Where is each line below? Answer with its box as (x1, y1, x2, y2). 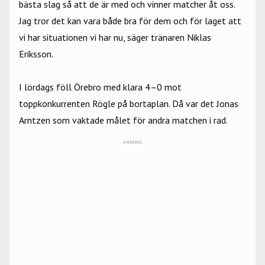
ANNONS (123, 139, 142, 146)
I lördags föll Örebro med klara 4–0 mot (19, 81, 182, 93)
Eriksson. (19, 48, 53, 60)
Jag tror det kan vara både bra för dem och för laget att (19, 15, 241, 27)
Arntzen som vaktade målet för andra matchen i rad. (19, 114, 230, 127)
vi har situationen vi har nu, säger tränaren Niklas (19, 31, 211, 44)
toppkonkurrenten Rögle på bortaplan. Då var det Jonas (19, 98, 238, 110)
